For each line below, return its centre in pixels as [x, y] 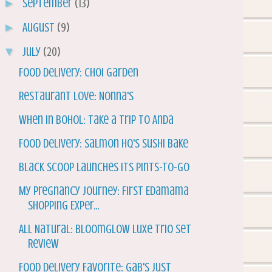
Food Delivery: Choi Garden [79, 73]
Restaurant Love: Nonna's [76, 97]
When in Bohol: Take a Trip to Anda [96, 120]
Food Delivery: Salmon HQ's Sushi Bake [104, 144]
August [40, 28]
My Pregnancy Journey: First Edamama [104, 191]
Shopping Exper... [64, 206]
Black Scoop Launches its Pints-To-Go [104, 168]
